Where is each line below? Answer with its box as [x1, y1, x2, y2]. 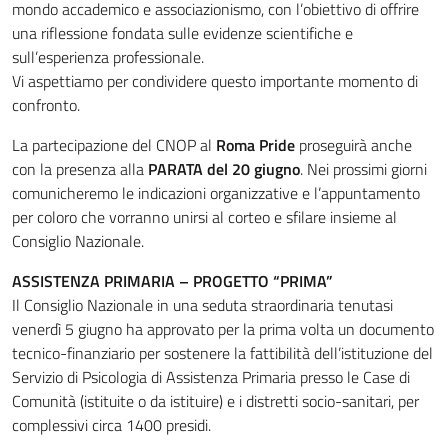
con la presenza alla [12, 157, 148, 181]
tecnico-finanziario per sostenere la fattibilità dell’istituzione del [12, 341, 433, 365]
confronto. [12, 93, 80, 117]
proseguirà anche [299, 133, 412, 157]
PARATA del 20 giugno [148, 157, 300, 181]
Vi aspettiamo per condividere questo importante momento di [12, 69, 418, 93]
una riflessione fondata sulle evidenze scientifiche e [12, 21, 353, 45]
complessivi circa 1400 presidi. [12, 413, 211, 437]
